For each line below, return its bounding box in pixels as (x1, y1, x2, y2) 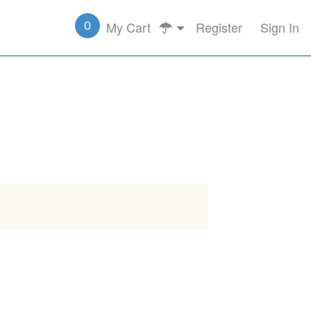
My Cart (106, 18, 151, 37)
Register (196, 18, 242, 37)
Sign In (260, 18, 299, 37)
